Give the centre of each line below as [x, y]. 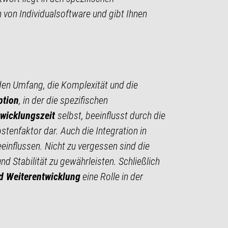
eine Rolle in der [111, 176]
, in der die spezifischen [63, 100]
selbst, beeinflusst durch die [111, 115]
